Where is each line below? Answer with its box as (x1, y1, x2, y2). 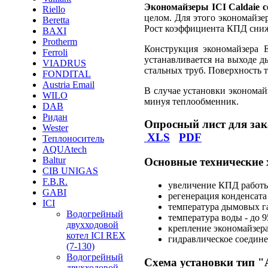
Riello (42, 4, 65, 14)
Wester (42, 123, 68, 133)
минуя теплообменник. (144, 96, 239, 106)
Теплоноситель (42, 133, 104, 144)
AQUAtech (42, 144, 87, 154)
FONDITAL (42, 69, 91, 79)
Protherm (42, 36, 77, 47)
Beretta (42, 15, 69, 25)
